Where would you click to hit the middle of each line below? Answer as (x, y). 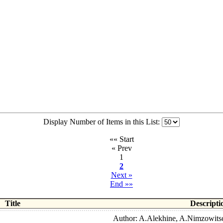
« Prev (121, 148)
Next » (121, 175)
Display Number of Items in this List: (103, 122)
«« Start (121, 139)
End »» (121, 184)
